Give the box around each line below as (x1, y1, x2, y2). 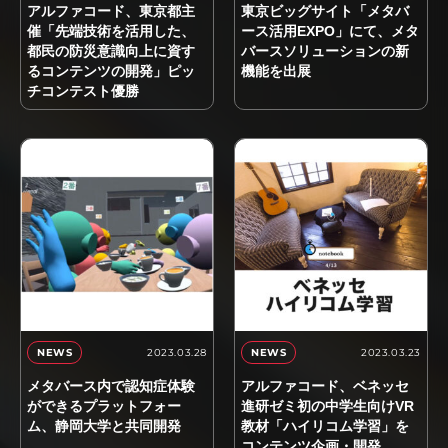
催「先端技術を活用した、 (27, 23, 195, 39)
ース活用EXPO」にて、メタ (241, 23, 419, 39)
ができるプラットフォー (27, 398, 181, 414)
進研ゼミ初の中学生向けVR (241, 398, 414, 414)
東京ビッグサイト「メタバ (241, 3, 409, 19)
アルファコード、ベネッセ (241, 378, 409, 394)
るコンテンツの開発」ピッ (27, 63, 195, 79)
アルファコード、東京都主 (27, 3, 195, 19)
